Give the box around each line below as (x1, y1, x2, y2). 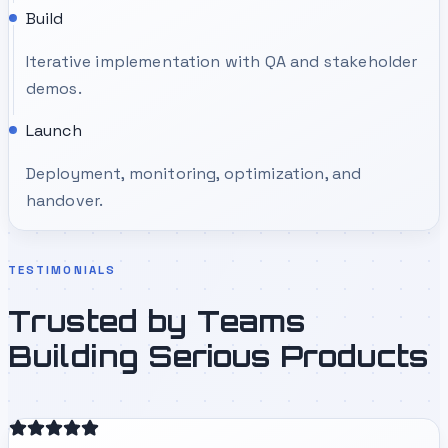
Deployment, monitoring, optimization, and (25, 162, 362, 184)
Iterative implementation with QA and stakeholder (25, 50, 418, 72)
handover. (25, 189, 104, 211)
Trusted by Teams (8, 303, 306, 340)
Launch (25, 119, 82, 141)
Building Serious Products (8, 338, 429, 375)
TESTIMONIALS (8, 263, 116, 278)
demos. (25, 77, 82, 99)
